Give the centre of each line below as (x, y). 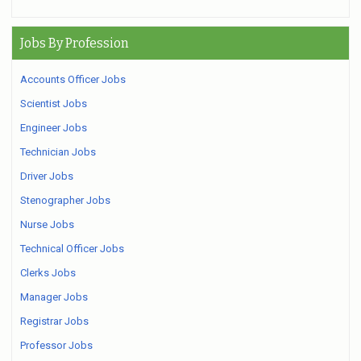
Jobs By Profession (75, 43)
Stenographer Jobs (65, 200)
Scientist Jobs (54, 103)
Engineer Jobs (54, 127)
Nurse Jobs (47, 224)
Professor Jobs (56, 345)
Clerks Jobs (48, 272)
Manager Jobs (54, 297)
